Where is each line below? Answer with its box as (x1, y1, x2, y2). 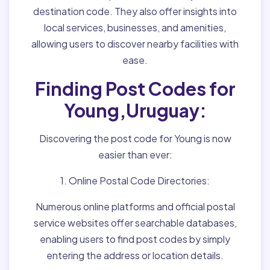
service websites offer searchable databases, (33, 216, 237, 229)
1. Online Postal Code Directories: (60, 174, 210, 187)
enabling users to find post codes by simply (40, 233, 230, 245)
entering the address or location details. (46, 249, 224, 262)
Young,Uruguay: (63, 99, 207, 122)
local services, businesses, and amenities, (44, 21, 226, 34)
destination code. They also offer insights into (33, 5, 237, 17)
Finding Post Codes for (34, 77, 236, 100)
